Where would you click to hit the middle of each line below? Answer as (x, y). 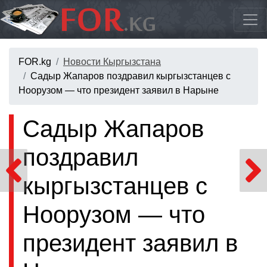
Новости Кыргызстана (112, 62)
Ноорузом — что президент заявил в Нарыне (119, 91)
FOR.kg (35, 62)
